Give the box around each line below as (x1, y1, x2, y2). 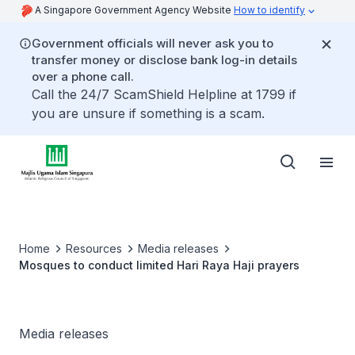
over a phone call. (32, 69, 134, 84)
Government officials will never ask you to (32, 36, 273, 51)
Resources (66, 242, 122, 255)
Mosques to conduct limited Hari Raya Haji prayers (19, 258, 300, 272)
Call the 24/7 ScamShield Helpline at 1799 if (32, 86, 296, 102)
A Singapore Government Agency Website (35, 4, 234, 16)
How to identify (234, 4, 305, 16)
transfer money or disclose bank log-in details (32, 52, 297, 67)
